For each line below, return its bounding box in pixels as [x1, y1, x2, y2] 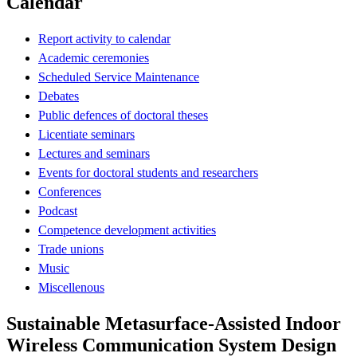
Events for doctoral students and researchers [38, 165, 258, 179]
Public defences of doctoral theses [38, 108, 208, 122]
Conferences [38, 184, 101, 198]
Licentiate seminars [38, 127, 135, 141]
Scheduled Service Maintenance [38, 69, 199, 84]
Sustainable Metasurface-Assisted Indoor [6, 312, 341, 334]
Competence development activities [38, 222, 216, 237]
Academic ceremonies [38, 50, 149, 65]
